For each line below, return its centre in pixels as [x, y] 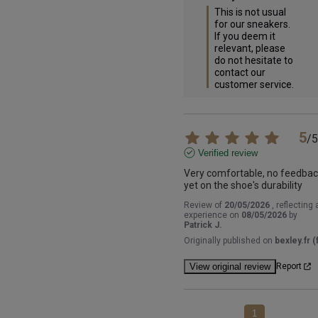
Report [289, 267]
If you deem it [245, 36]
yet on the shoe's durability [243, 185]
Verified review [227, 153]
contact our [240, 72]
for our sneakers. [252, 24]
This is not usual [250, 12]
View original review [230, 266]
